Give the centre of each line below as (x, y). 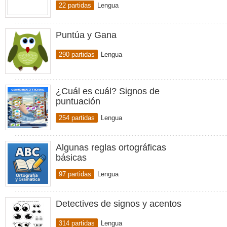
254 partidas (77, 118)
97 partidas (75, 174)
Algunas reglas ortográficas (111, 147)
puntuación (78, 101)
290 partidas (77, 54)
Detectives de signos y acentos (119, 204)
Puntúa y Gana (86, 35)
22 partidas (75, 5)
